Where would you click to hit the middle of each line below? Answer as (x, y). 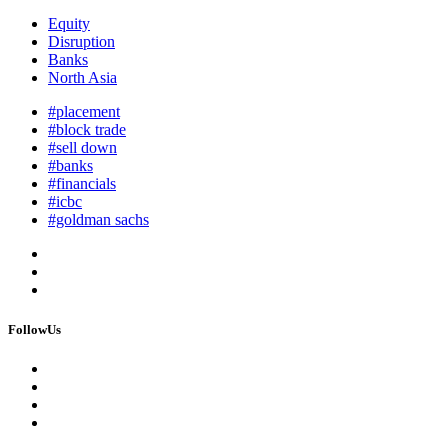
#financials (82, 184)
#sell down (82, 148)
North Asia (82, 78)
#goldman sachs (98, 220)
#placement (84, 112)
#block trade (87, 130)
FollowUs (34, 329)
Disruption (81, 42)
